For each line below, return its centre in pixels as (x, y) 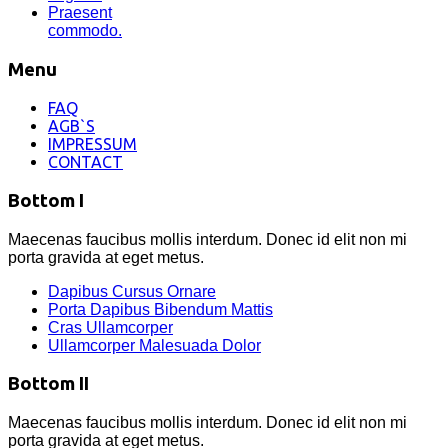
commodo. (85, 30)
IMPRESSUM (92, 144)
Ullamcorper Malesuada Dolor (154, 345)
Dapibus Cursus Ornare (132, 291)
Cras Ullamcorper (110, 327)
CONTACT (85, 162)
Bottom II (48, 384)
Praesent (80, 12)
